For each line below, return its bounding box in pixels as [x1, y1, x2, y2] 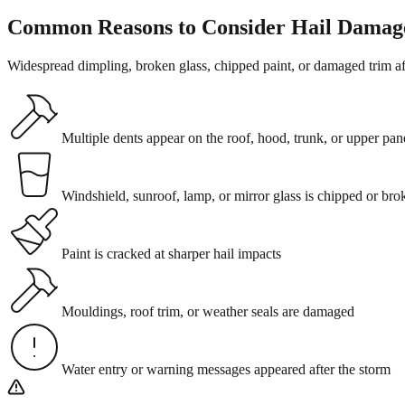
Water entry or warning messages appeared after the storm [61, 361, 391, 377]
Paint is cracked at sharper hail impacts [61, 245, 281, 261]
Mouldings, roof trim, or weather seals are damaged [61, 303, 354, 319]
